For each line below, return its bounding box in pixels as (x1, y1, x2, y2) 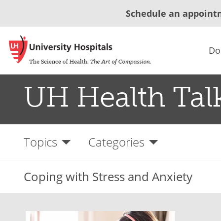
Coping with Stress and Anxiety (24, 168, 192, 184)
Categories (88, 134, 145, 150)
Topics (24, 134, 57, 150)
